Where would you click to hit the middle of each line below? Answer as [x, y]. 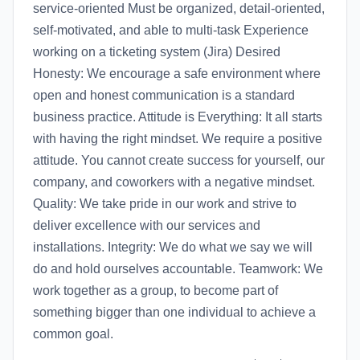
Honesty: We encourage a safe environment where [177, 74]
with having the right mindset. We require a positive [178, 139]
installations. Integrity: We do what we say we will [173, 247]
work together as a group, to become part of [155, 290]
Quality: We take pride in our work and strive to [165, 204]
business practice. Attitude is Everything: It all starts [178, 117]
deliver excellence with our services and [147, 225]
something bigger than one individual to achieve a [174, 312]
